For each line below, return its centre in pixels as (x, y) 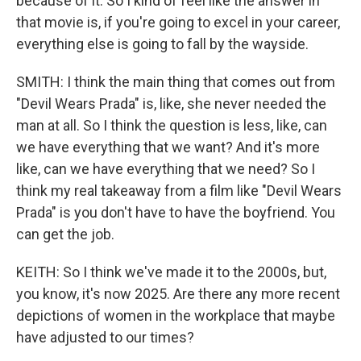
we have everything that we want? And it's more (168, 147)
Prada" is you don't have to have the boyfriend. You (176, 212)
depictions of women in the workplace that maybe (176, 315)
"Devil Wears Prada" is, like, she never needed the (171, 104)
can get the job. (65, 234)
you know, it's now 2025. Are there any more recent (178, 294)
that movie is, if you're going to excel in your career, (178, 22)
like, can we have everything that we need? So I (166, 169)
